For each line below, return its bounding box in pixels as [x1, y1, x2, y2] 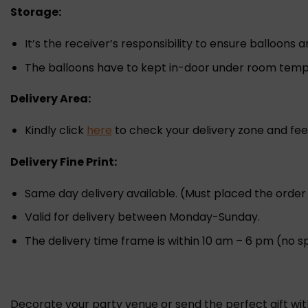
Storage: [10, 4, 61, 21]
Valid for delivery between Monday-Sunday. [24, 209, 260, 225]
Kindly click [24, 122, 87, 139]
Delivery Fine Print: [10, 154, 117, 170]
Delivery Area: [10, 91, 91, 107]
